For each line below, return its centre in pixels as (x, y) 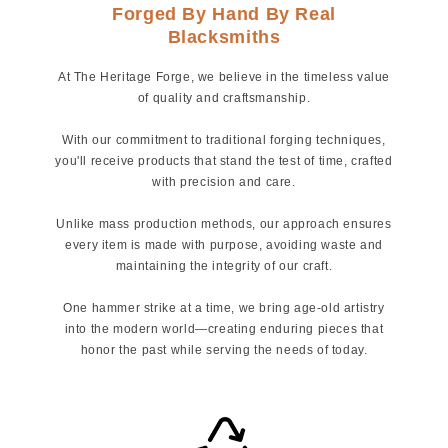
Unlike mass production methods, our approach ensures (224, 224)
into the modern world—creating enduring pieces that (224, 329)
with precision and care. (224, 182)
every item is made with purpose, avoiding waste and (224, 245)
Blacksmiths (224, 37)
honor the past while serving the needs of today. (224, 350)
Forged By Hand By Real (224, 14)
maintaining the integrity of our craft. (224, 266)
